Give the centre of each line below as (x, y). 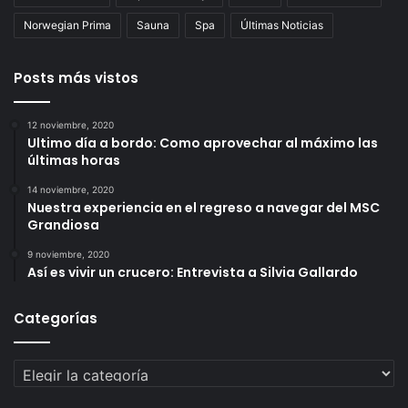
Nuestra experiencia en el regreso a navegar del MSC (204, 208)
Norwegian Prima (67, 25)
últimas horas (74, 161)
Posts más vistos (76, 78)
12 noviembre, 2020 (71, 125)
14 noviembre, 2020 (71, 190)
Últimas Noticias (282, 25)
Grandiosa (63, 225)
